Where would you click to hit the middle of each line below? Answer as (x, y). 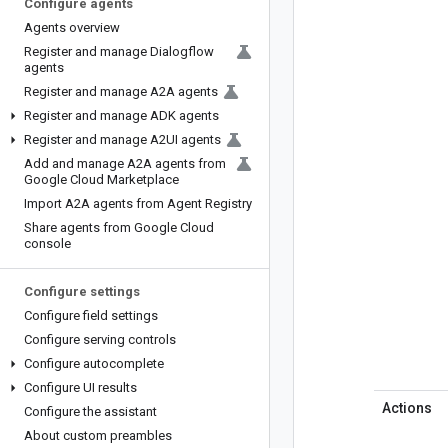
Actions (407, 408)
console (47, 243)
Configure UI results (80, 387)
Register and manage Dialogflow (119, 51)
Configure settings (82, 291)
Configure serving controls (100, 339)
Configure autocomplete (94, 363)
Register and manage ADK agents (121, 115)
